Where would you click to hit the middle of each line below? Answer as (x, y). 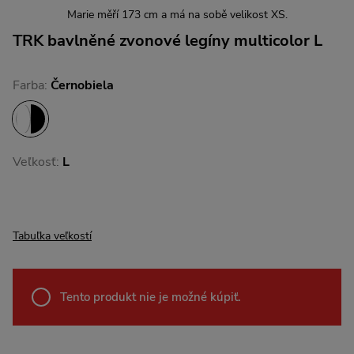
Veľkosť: (38, 162)
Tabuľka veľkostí (52, 236)
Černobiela (82, 85)
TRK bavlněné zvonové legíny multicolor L (168, 41)
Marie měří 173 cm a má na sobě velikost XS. (177, 15)
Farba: (32, 85)
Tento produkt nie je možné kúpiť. (151, 297)
